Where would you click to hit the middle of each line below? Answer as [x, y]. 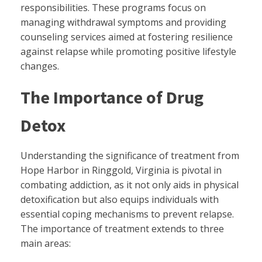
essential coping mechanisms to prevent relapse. [127, 214]
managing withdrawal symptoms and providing [123, 22]
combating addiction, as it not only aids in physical [130, 185]
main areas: [46, 243]
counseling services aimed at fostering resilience [127, 37]
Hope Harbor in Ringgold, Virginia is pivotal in [121, 170]
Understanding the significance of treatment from [130, 155]
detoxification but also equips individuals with [120, 199]
